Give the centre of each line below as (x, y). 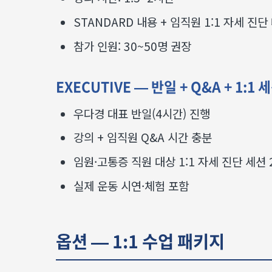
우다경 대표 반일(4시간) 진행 (141, 113)
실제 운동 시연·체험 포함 (131, 185)
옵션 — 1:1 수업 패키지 (140, 241)
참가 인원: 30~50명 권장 (132, 46)
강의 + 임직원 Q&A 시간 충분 (142, 137)
